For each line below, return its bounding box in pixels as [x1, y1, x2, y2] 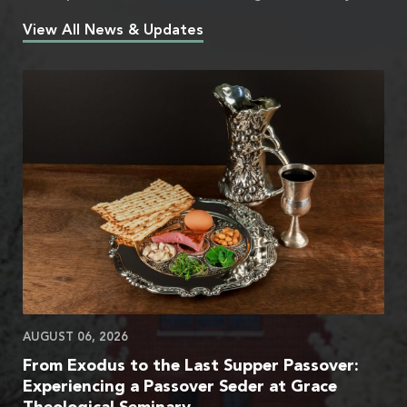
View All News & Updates [23, 23, 203, 38]
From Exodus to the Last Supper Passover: [23, 357, 359, 374]
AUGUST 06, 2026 [23, 331, 128, 343]
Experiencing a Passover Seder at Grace [23, 378, 337, 395]
